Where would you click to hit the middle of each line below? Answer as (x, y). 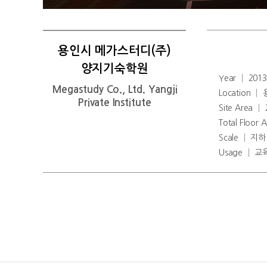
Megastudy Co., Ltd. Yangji (114, 90)
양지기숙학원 (114, 69)
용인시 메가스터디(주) (114, 51)
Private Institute (114, 103)
